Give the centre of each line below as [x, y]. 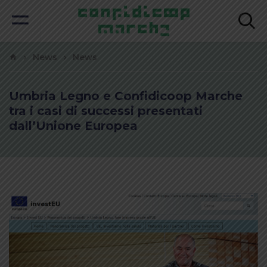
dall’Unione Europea [73, 126]
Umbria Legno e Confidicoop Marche [126, 96]
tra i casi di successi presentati [106, 111]
